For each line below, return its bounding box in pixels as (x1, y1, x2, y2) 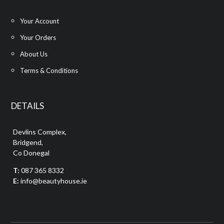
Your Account (20, 17, 59, 25)
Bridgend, (13, 138, 43, 147)
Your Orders (20, 33, 56, 42)
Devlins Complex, (13, 127, 67, 136)
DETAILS (11, 100, 44, 111)
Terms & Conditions (20, 66, 78, 75)
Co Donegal (13, 148, 50, 157)
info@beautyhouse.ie (19, 176, 87, 185)
